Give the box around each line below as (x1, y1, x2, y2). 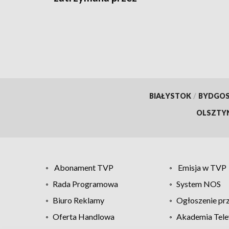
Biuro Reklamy (53, 195, 104, 205)
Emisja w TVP (177, 162, 226, 172)
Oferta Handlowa (53, 211, 114, 221)
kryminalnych (54, 4, 116, 16)
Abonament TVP (54, 162, 113, 172)
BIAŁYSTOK (149, 91, 191, 100)
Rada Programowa (53, 178, 118, 189)
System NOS (176, 178, 221, 189)
